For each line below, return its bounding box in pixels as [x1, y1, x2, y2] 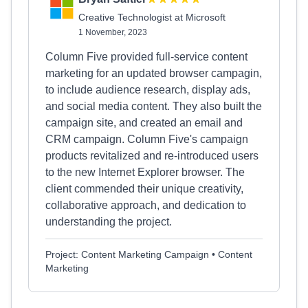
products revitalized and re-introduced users [45, 150, 258, 162]
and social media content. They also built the [45, 100, 262, 112]
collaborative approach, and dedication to [45, 199, 246, 211]
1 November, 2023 [78, 27, 147, 37]
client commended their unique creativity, [45, 183, 243, 195]
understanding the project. [45, 216, 172, 228]
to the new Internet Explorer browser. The [45, 166, 245, 178]
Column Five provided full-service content [45, 51, 247, 63]
